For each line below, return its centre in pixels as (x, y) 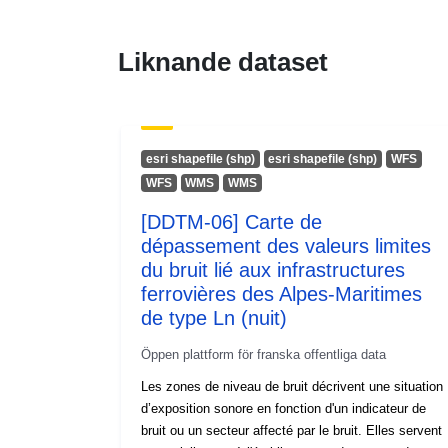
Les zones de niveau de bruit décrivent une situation (292, 386)
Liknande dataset (223, 61)
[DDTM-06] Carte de (231, 221)
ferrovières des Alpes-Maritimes (281, 293)
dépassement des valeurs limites (286, 245)
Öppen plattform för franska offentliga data (263, 354)
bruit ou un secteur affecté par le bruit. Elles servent (291, 430)
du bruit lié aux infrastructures (273, 269)
